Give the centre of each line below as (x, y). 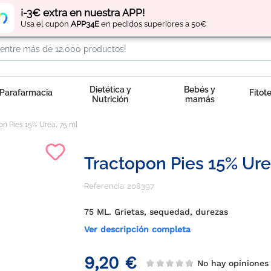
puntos (183, 11)
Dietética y (110, 90)
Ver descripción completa (137, 229)
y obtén (152, 11)
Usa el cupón (46, 24)
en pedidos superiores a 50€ (153, 24)
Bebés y (200, 90)
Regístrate (114, 11)
